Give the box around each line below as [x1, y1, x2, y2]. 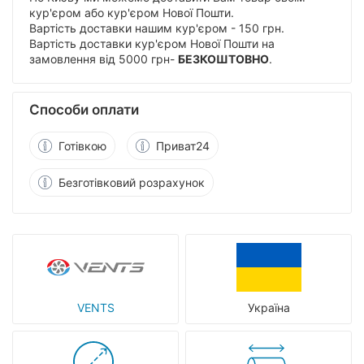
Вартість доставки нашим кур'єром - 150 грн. [29, 21, 284, 35]
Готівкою [58, 139, 106, 153]
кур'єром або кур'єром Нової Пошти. [29, 6, 234, 19]
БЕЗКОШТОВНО [178, 52, 269, 66]
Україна [247, 301, 290, 314]
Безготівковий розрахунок [58, 175, 205, 189]
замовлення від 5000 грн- [29, 52, 178, 66]
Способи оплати [29, 102, 139, 118]
